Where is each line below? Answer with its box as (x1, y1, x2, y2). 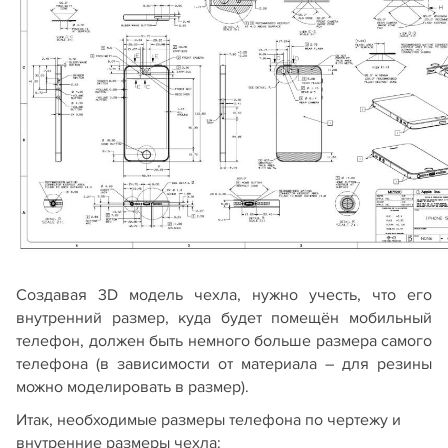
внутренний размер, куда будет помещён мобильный (16, 308, 432, 329)
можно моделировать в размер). (16, 377, 249, 398)
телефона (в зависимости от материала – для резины (16, 354, 432, 375)
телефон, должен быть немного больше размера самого (16, 331, 432, 352)
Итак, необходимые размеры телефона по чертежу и (16, 410, 401, 431)
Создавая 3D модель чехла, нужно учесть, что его (16, 285, 432, 306)
